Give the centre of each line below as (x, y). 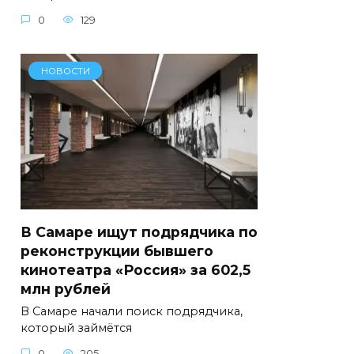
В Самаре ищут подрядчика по (139, 232)
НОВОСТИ (65, 71)
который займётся (76, 328)
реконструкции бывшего (117, 250)
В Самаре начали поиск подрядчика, (132, 312)
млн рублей (68, 288)
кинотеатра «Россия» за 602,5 (136, 269)
